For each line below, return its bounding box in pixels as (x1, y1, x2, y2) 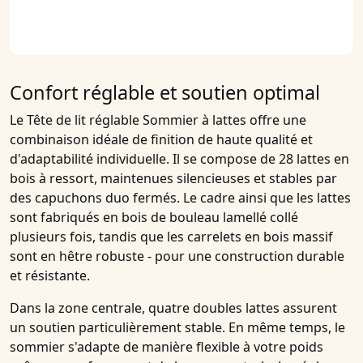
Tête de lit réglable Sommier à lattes (27, 111, 246, 130)
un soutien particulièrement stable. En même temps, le (10, 318, 345, 337)
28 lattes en (279, 150, 349, 169)
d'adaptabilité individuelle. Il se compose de (10, 150, 279, 169)
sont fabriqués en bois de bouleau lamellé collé (10, 208, 298, 227)
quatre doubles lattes (148, 299, 280, 318)
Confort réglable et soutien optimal (10, 79, 320, 106)
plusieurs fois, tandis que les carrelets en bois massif (10, 228, 333, 246)
